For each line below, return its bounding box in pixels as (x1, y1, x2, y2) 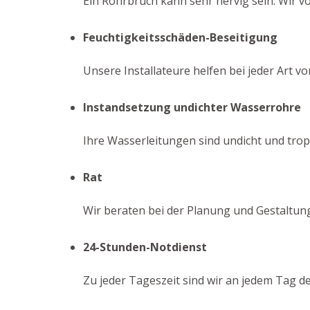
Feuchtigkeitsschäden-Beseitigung (83, 30, 277, 45)
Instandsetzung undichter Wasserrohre (83, 100, 301, 115)
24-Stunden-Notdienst (83, 239, 207, 255)
